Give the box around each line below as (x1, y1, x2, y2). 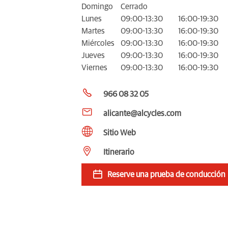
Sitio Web (103, 128, 136, 137)
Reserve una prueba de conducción (107, 170, 225, 179)
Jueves (81, 51, 105, 60)
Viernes (81, 63, 107, 72)
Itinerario (103, 148, 134, 156)
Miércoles (81, 39, 115, 47)
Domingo (81, 2, 113, 11)
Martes (81, 26, 105, 35)
